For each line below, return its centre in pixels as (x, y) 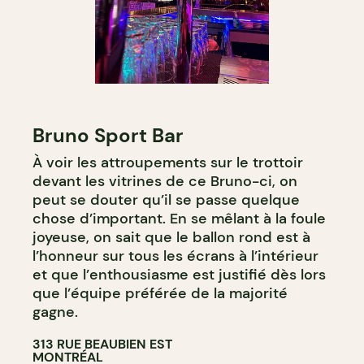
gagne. (55, 312)
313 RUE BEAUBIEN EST (102, 344)
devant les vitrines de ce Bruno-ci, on (165, 181)
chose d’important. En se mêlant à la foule (179, 218)
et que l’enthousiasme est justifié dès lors (179, 274)
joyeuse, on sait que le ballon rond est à (171, 237)
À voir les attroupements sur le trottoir (168, 162)
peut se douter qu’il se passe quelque (166, 199)
